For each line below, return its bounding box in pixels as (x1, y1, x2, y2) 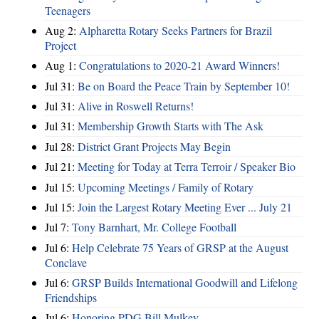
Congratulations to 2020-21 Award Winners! (79, 58, 280, 73)
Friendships (45, 290, 97, 305)
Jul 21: (45, 159, 78, 174)
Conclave (45, 254, 87, 270)
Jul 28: (45, 138, 78, 154)
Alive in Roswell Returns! (78, 98, 194, 113)
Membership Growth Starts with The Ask (78, 118, 263, 134)
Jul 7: (45, 219, 72, 235)
